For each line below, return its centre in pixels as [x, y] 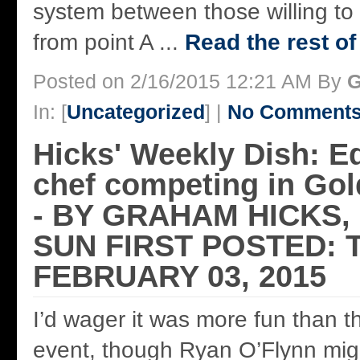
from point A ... [109, 43]
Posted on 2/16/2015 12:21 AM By [190, 82]
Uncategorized [136, 112]
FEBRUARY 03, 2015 [180, 276]
